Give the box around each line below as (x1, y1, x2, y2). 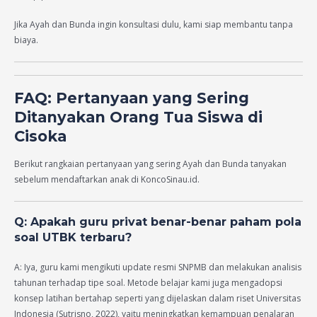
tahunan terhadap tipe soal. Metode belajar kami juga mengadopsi (14, 277, 282, 289)
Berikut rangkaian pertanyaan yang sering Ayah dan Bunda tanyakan (14, 157, 287, 170)
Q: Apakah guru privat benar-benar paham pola (14, 215, 301, 229)
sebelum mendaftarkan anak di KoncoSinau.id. (14, 173, 200, 185)
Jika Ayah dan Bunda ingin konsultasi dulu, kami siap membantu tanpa (14, 18, 293, 31)
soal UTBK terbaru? (14, 231, 132, 245)
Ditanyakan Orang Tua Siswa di (14, 108, 263, 127)
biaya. (14, 34, 38, 47)
